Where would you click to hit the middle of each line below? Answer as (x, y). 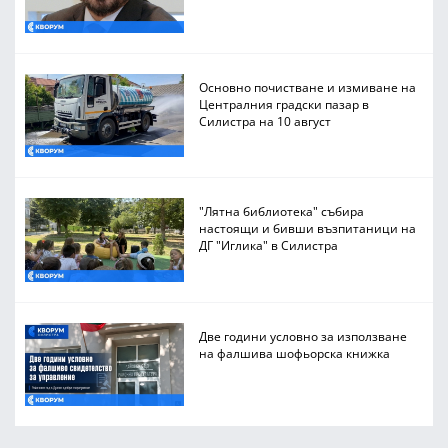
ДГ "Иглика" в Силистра (269, 245)
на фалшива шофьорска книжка (295, 352)
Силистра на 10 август (265, 120)
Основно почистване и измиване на (308, 86)
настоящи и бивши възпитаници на (308, 228)
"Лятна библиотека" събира (282, 211)
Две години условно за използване (303, 335)
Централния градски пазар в (284, 103)
